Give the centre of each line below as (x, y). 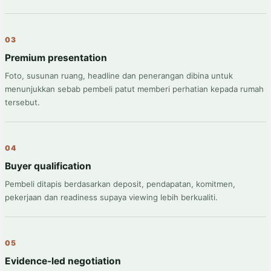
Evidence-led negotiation (63, 261)
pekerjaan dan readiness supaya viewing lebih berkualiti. (111, 197)
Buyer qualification (48, 166)
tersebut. (22, 102)
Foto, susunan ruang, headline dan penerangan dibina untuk (119, 75)
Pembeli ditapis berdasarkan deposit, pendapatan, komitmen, (120, 184)
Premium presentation (56, 57)
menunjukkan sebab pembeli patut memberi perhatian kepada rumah (134, 89)
